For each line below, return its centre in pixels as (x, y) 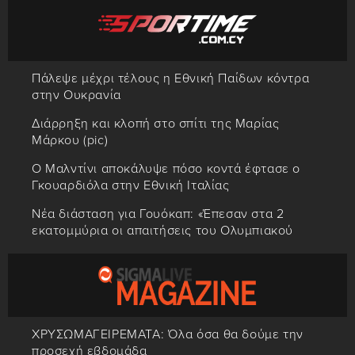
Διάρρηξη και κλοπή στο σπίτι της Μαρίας (156, 123)
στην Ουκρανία (76, 95)
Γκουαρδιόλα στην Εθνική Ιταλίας (131, 185)
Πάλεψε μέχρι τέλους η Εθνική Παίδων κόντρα (171, 78)
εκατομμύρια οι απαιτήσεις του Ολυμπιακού (163, 230)
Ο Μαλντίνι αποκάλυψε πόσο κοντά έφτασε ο (166, 168)
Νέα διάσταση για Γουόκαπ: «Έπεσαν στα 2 (158, 214)
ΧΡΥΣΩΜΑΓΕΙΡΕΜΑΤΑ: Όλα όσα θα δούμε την (168, 334)
